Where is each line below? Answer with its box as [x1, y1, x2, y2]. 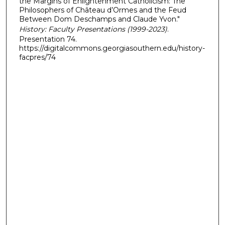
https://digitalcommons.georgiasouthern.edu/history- [19, 44, 205, 53]
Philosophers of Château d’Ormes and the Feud [19, 6, 186, 15]
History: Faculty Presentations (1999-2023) [19, 25, 167, 34]
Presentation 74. [19, 35, 77, 44]
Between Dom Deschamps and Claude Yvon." [19, 15, 180, 24]
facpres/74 [19, 53, 56, 62]
